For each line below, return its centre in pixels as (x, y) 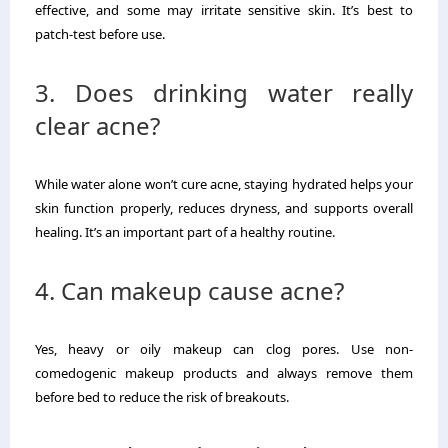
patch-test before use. (100, 33)
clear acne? (97, 125)
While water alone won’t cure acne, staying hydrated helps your (224, 183)
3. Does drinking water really (224, 92)
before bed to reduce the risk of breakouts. (162, 396)
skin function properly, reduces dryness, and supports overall (224, 207)
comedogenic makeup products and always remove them (224, 372)
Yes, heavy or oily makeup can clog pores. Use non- (224, 348)
